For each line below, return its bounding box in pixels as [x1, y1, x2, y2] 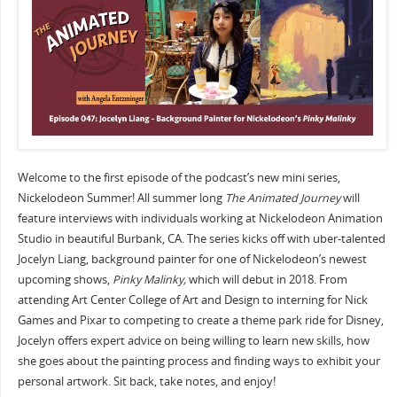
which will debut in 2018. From [185, 271, 347, 287]
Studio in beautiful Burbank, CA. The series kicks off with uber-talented [17, 230, 385, 246]
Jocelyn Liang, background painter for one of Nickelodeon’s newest [17, 251, 367, 267]
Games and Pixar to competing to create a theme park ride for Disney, [17, 312, 384, 328]
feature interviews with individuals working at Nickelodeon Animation [17, 210, 383, 226]
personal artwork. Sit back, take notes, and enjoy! [17, 373, 276, 389]
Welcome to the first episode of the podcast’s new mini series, [17, 169, 340, 185]
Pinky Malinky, [109, 271, 186, 287]
